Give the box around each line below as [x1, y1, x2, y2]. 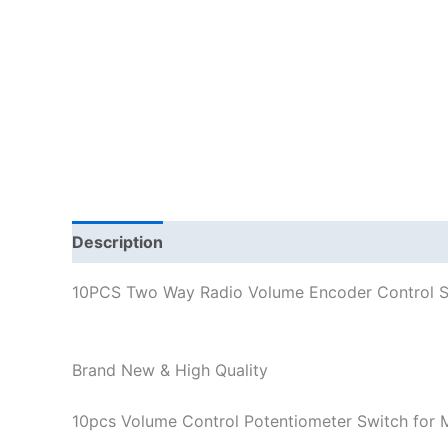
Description [72, 232, 163, 253]
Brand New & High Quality [72, 359, 268, 380]
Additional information [184, 232, 358, 253]
